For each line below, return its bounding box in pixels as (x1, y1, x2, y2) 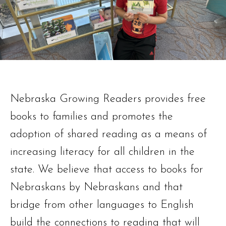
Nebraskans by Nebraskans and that (10, 182, 183, 194)
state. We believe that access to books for (10, 164, 203, 176)
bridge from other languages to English (10, 199, 194, 211)
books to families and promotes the (10, 111, 173, 123)
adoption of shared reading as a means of (10, 129, 207, 141)
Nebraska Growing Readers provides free (10, 93, 206, 105)
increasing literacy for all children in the (10, 146, 195, 158)
